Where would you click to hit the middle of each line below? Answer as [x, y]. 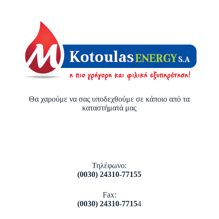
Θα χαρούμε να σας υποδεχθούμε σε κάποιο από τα [109, 99]
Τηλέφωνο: [109, 165]
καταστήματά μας [109, 108]
